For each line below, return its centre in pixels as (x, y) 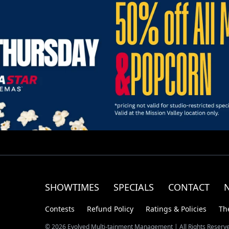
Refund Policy (110, 209)
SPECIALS (134, 187)
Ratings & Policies (176, 209)
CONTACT (189, 187)
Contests (60, 209)
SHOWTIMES (72, 187)
